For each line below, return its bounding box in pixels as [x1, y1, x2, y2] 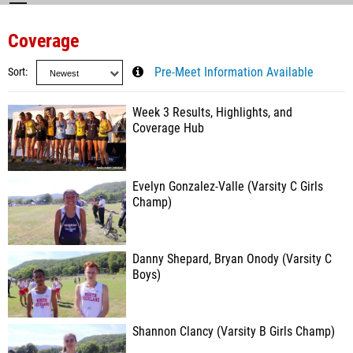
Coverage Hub [132, 121, 204, 136]
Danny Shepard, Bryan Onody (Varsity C [132, 252, 332, 266]
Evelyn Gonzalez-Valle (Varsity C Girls [132, 180, 323, 194]
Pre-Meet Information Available [154, 65, 314, 80]
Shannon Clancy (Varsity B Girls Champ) [132, 325, 335, 339]
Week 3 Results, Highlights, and [132, 106, 292, 120]
